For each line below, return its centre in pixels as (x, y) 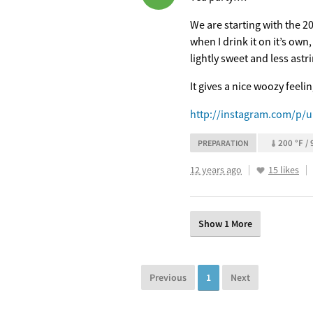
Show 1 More (225, 224)
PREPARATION (223, 143)
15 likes (284, 170)
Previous (168, 277)
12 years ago (216, 170)
